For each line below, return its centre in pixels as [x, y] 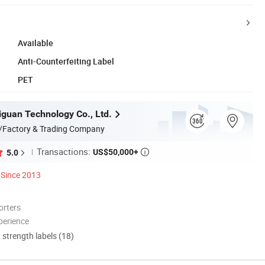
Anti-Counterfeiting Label [66, 61]
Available [35, 43]
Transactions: [65, 152]
